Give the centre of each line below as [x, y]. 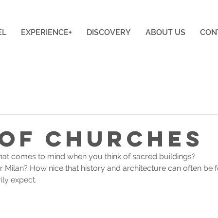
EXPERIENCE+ [46, 32]
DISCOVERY [109, 32]
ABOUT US [165, 32]
